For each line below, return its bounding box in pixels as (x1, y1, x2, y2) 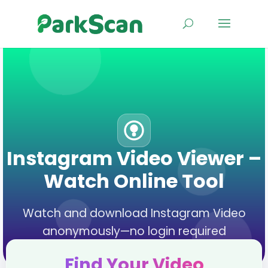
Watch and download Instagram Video (22, 205, 246, 221)
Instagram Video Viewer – (7, 145, 261, 172)
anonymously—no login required (42, 223, 226, 239)
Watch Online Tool (44, 167, 224, 194)
